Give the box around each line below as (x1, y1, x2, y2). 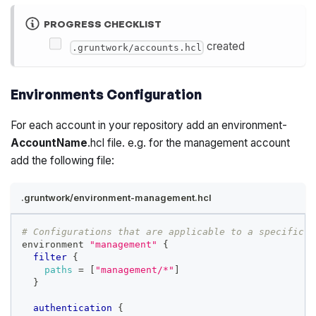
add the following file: (11, 153, 115, 167)
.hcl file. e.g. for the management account (87, 135, 291, 150)
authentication (33, 302, 113, 313)
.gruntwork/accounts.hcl (71, 42, 202, 54)
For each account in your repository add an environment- (11, 118, 288, 132)
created (203, 39, 245, 54)
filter (33, 251, 68, 262)
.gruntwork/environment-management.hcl (21, 191, 212, 203)
